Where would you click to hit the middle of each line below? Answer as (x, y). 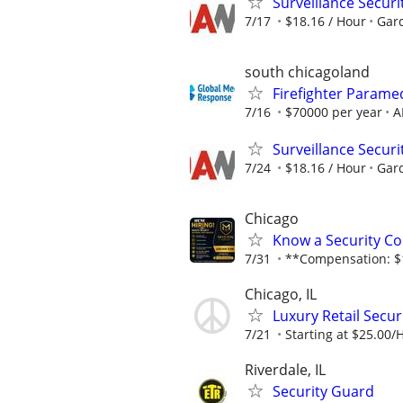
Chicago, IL (281, 295)
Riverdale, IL (285, 370)
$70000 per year (334, 112)
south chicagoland (307, 72)
